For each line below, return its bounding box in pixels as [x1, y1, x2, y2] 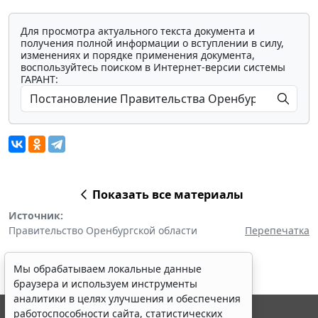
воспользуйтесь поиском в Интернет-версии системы [21, 60, 285, 74]
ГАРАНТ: [21, 72, 58, 86]
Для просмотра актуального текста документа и [21, 23, 255, 38]
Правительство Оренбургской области [9, 223, 197, 237]
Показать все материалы [92, 186, 243, 202]
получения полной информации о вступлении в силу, [21, 35, 284, 50]
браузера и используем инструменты [13, 277, 197, 290]
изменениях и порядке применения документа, [21, 48, 255, 62]
